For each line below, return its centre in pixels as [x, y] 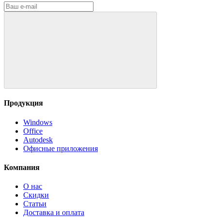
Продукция [23, 103]
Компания [22, 167]
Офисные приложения [61, 148]
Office [33, 131]
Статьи [35, 204]
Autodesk [38, 139]
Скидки [36, 195]
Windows [38, 122]
